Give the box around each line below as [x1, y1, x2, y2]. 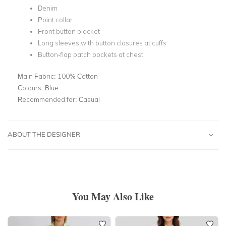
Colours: [18, 83, 45, 92]
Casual [79, 95, 100, 103]
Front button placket [38, 27, 100, 35]
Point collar [38, 16, 73, 24]
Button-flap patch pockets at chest [38, 50, 143, 59]
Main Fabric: [18, 72, 58, 80]
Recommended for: [18, 95, 79, 103]
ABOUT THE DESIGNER [8, 130, 80, 138]
